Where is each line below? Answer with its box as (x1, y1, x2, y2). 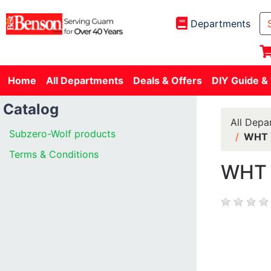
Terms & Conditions (9, 148, 99, 160)
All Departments (46, 74, 123, 87)
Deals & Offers (133, 74, 202, 87)
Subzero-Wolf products (9, 128, 116, 140)
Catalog (3, 100, 59, 118)
